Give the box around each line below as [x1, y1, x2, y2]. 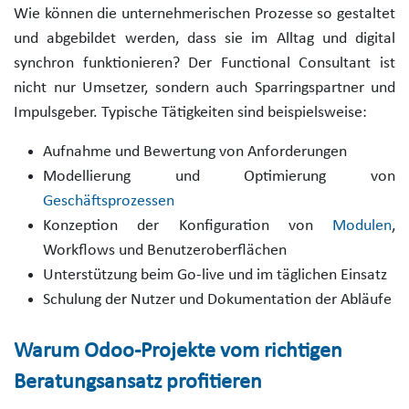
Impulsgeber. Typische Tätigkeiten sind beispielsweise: [14, 103, 367, 121]
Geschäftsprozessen [43, 192, 174, 210]
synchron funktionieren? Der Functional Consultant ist [14, 54, 395, 72]
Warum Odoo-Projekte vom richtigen [14, 340, 342, 362]
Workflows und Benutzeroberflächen [43, 241, 287, 259]
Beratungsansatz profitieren [14, 371, 262, 393]
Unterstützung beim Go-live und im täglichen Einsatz [43, 266, 387, 284]
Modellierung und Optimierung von [43, 167, 395, 185]
